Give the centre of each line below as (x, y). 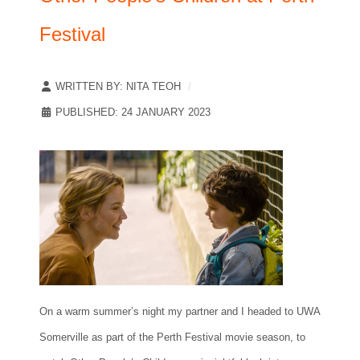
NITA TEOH (153, 86)
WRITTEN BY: (89, 86)
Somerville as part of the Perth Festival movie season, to (172, 337)
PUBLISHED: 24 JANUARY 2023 (133, 112)
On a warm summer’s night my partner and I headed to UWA (180, 311)
